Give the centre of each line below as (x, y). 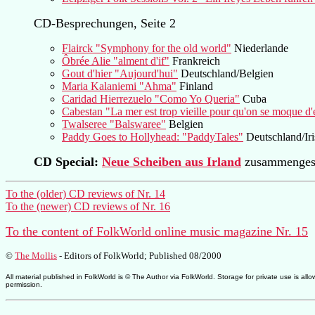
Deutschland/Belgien (226, 73)
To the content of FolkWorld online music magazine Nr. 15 (157, 231)
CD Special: (68, 161)
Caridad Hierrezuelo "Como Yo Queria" (151, 98)
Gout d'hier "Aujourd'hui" (120, 73)
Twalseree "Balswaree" (114, 124)
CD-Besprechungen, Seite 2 (105, 23)
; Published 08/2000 (183, 255)
